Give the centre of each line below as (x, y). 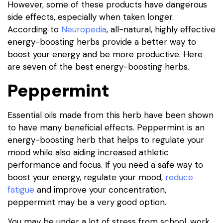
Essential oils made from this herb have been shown (111, 115)
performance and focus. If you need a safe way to (105, 165)
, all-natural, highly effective (161, 29)
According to (34, 29)
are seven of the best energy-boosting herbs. (98, 66)
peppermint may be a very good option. (87, 202)
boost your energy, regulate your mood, (86, 177)
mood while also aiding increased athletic (88, 152)
